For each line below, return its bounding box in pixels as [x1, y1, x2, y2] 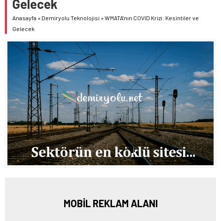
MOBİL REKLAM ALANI [63, 197, 158, 209]
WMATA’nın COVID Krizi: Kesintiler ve [105, 14, 199, 21]
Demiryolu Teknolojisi [41, 14, 100, 21]
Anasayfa [12, 14, 37, 21]
